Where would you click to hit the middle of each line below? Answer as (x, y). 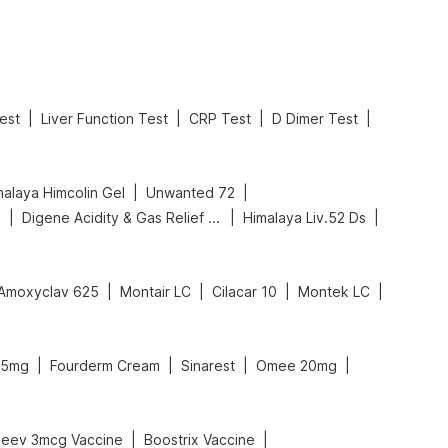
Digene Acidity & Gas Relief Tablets (214, 217)
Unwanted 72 (190, 192)
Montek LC (334, 291)
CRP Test (220, 118)
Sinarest (208, 365)
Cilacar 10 (244, 291)
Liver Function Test (104, 118)
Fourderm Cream (105, 365)
